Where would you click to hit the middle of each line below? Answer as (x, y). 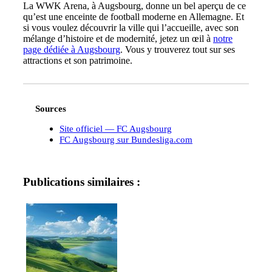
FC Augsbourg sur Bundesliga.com (126, 140)
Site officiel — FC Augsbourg (116, 129)
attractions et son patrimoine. (78, 60)
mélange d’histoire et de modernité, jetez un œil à (118, 38)
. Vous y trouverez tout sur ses (178, 49)
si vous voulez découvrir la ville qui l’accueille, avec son (131, 27)
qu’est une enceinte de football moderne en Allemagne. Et (134, 16)
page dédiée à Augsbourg (72, 49)
